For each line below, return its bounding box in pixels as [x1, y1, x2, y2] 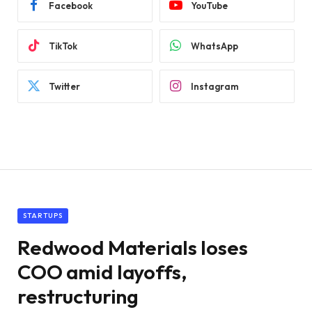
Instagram [191, 80, 239, 92]
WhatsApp [191, 40, 238, 52]
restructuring [17, 283, 139, 310]
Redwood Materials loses [17, 235, 248, 261]
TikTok [49, 40, 77, 52]
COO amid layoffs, [17, 259, 187, 286]
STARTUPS [23, 211, 63, 221]
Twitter [49, 80, 80, 92]
